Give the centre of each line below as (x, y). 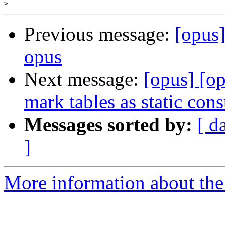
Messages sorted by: (108, 125)
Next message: (84, 79)
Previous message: (99, 34)
